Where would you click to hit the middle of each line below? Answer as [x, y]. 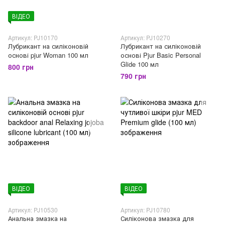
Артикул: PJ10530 [33, 210]
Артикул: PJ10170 [33, 37]
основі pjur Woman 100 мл [48, 55]
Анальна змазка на [37, 218]
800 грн [21, 67]
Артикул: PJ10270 [145, 37]
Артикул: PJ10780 [145, 210]
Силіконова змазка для [157, 218]
